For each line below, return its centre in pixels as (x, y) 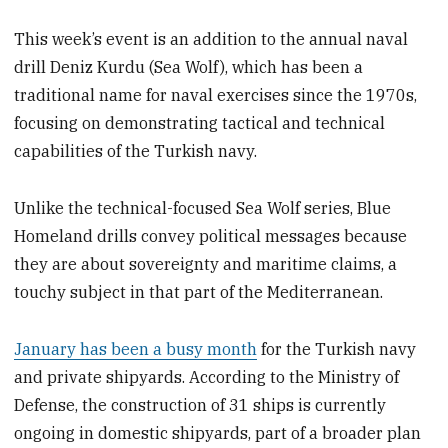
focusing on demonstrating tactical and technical (200, 123)
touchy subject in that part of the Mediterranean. (199, 292)
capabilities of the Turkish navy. (136, 151)
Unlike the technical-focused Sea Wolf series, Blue (203, 208)
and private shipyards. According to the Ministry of (207, 376)
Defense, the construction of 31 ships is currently (200, 404)
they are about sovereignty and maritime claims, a (206, 264)
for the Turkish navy (337, 348)
